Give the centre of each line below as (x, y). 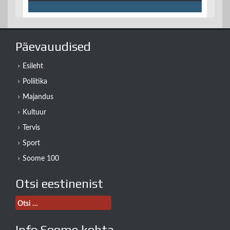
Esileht (33, 66)
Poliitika (35, 82)
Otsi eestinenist (59, 184)
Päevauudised (53, 47)
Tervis (31, 128)
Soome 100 (41, 159)
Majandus (38, 97)
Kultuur (34, 113)
